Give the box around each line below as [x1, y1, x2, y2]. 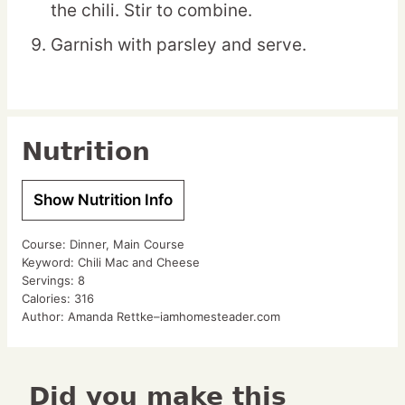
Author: [22, 309, 68, 325]
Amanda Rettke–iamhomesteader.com [68, 309, 280, 325]
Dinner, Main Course [70, 237, 184, 252]
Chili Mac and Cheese [78, 255, 200, 270]
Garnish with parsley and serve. [51, 34, 306, 56]
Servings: [22, 273, 78, 288]
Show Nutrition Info [33, 191, 173, 210]
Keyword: [22, 255, 78, 270]
